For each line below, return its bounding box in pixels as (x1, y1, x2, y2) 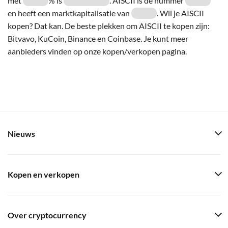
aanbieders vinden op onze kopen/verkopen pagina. (8, 46, 187, 56)
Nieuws (8, 129, 35, 138)
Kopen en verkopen (8, 170, 79, 179)
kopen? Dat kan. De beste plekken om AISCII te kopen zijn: (8, 20, 210, 31)
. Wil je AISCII (157, 8, 204, 18)
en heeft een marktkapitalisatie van (8, 8, 131, 18)
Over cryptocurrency (8, 211, 87, 220)
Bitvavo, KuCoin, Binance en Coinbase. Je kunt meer (8, 33, 188, 43)
